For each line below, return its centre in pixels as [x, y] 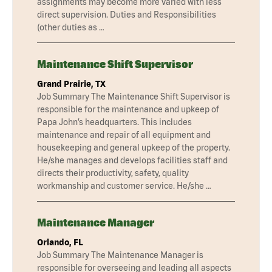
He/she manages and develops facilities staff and [132, 160]
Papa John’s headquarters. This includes [114, 122]
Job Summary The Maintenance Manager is [120, 255]
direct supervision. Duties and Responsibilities [127, 14]
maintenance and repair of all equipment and [124, 134]
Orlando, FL [60, 242]
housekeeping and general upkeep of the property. [134, 147]
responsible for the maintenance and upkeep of [128, 109]
